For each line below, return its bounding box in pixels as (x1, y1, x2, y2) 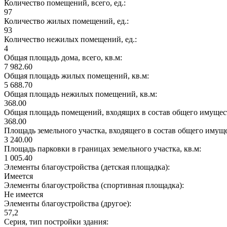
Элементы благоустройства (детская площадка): (4, 162, 172, 171)
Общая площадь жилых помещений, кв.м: (4, 71, 151, 80)
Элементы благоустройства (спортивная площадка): (4, 180, 186, 190)
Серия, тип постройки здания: (4, 217, 110, 226)
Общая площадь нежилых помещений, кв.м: (4, 89, 159, 98)
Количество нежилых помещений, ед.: (4, 34, 139, 44)
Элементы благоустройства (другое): (4, 199, 133, 208)
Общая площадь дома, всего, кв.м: (4, 53, 124, 62)
